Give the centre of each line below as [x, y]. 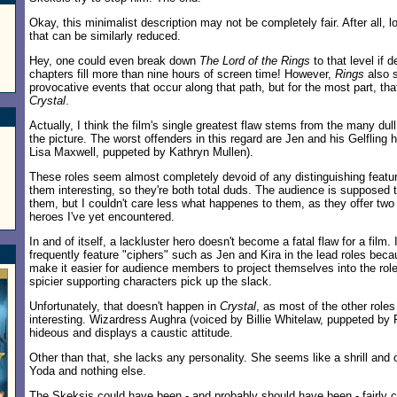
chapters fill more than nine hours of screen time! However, [182, 74]
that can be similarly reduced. [105, 36]
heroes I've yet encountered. [102, 217]
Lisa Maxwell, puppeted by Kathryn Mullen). [141, 152]
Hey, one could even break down [114, 61]
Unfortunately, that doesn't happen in [125, 306]
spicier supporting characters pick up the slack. [151, 281]
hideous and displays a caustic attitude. [131, 333]
